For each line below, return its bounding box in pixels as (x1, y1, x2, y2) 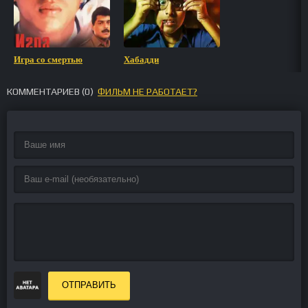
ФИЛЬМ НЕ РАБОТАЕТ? (98, 86, 197, 97)
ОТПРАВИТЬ (62, 280, 116, 290)
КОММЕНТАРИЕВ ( (7, 86, 85, 97)
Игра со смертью (14, 54, 82, 65)
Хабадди (124, 54, 159, 65)
